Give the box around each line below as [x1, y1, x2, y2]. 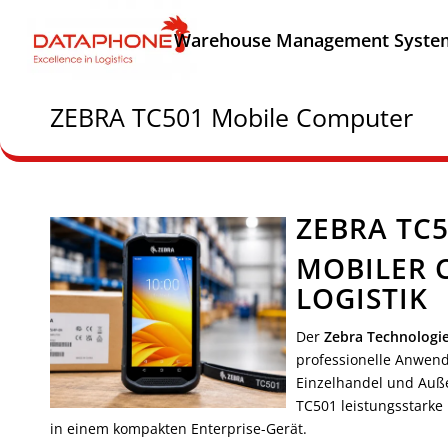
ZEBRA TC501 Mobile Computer [50, 100, 413, 134]
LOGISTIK [296, 279, 428, 317]
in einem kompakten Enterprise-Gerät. [50, 418, 307, 438]
